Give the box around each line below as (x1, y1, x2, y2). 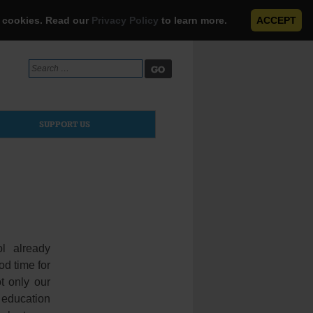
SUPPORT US (38, 119, 90, 129)
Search (27, 60, 55, 70)
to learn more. (159, 15, 230, 26)
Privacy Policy (92, 15, 159, 26)
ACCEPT (256, 15, 296, 26)
